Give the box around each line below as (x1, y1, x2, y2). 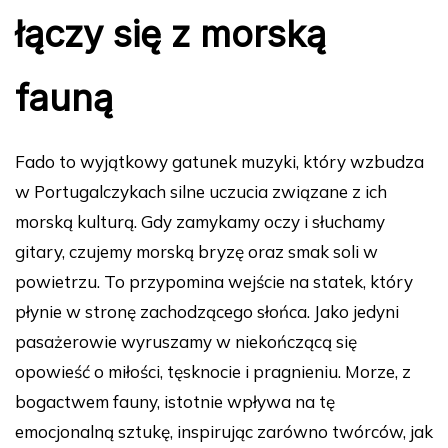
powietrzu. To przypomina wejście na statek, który (15, 270, 413, 292)
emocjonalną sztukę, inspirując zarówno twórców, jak (15, 420, 433, 442)
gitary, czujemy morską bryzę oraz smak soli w (15, 240, 378, 262)
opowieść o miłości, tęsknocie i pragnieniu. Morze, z (15, 360, 411, 382)
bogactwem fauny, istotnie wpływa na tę (15, 390, 335, 412)
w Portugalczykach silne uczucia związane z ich (15, 180, 387, 202)
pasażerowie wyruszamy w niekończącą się (15, 330, 357, 352)
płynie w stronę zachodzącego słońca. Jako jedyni (15, 300, 399, 322)
